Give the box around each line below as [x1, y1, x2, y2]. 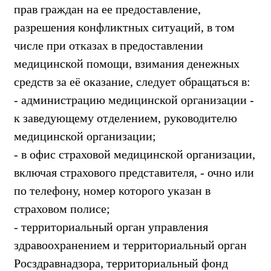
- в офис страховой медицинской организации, [14, 147, 255, 161]
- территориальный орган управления [14, 220, 208, 233]
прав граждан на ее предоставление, [14, 2, 201, 16]
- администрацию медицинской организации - [14, 93, 254, 106]
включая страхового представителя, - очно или [14, 165, 254, 179]
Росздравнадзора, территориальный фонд [14, 256, 228, 270]
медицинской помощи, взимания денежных [14, 56, 240, 70]
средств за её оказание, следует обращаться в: [14, 74, 250, 88]
